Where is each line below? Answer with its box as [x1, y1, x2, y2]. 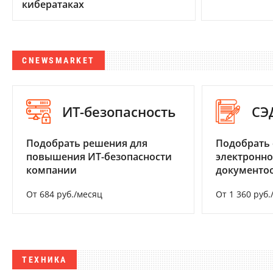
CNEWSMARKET [22, 55, 95, 66]
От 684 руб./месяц [26, 188, 102, 200]
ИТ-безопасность [62, 102, 175, 121]
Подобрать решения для [26, 136, 147, 150]
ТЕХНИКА [22, 254, 67, 264]
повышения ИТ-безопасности [26, 149, 172, 163]
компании [26, 163, 77, 177]
